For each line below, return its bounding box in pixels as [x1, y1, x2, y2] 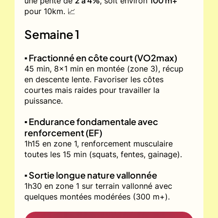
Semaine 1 [24, 26, 80, 41]
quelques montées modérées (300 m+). [24, 191, 170, 201]
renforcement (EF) [24, 127, 102, 138]
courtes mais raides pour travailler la [24, 85, 160, 95]
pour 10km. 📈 [24, 6, 75, 16]
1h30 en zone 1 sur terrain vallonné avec [24, 181, 172, 191]
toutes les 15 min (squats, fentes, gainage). [24, 149, 182, 159]
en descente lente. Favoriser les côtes [24, 74, 163, 84]
